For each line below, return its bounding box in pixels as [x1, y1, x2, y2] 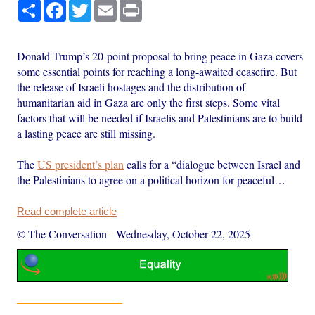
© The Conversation [17, 226, 108, 241]
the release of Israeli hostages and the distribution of [17, 79, 246, 94]
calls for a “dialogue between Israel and [124, 156, 301, 172]
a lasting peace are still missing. [17, 125, 156, 141]
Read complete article [17, 205, 117, 217]
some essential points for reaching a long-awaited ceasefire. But [17, 63, 297, 79]
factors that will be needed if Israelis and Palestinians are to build [17, 110, 303, 125]
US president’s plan [37, 156, 124, 172]
